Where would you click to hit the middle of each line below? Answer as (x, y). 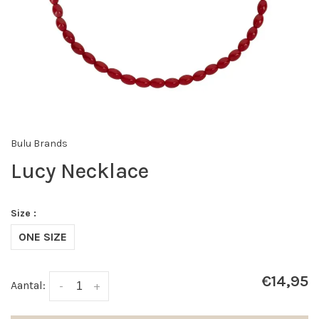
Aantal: (28, 285)
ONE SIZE (43, 237)
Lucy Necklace (80, 171)
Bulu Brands (39, 143)
